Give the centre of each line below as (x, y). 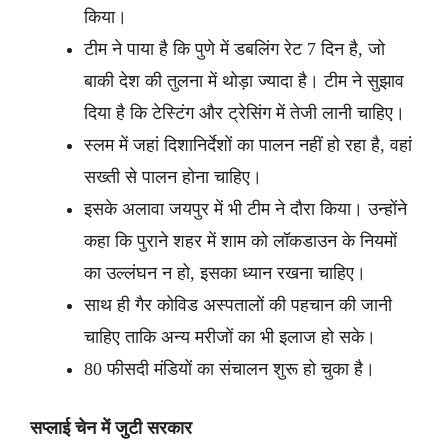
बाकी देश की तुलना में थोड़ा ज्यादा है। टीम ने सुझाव (244, 81)
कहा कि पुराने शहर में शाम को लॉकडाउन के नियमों (240, 241)
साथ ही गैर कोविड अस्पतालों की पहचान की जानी (238, 305)
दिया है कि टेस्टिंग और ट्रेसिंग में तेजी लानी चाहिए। (244, 113)
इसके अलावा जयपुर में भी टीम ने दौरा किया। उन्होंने (245, 209)
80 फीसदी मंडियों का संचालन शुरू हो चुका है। (234, 369)
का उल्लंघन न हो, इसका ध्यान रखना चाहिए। (225, 273)
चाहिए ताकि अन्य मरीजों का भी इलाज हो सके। (232, 337)
